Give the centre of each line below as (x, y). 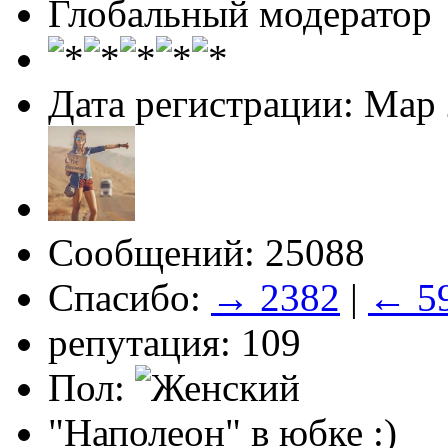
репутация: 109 (174, 342)
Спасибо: (129, 297)
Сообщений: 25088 (206, 252)
